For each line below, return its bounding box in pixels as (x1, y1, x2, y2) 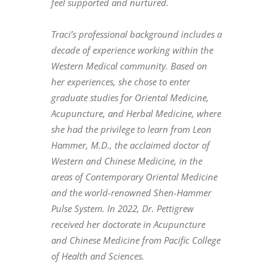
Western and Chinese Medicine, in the (51, 154, 202, 167)
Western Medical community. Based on (51, 59, 207, 72)
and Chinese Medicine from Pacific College (51, 233, 221, 246)
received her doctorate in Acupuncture (51, 218, 205, 230)
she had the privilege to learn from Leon (51, 122, 211, 135)
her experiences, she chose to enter (51, 75, 190, 88)
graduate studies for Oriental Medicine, (51, 91, 209, 104)
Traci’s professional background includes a (51, 27, 222, 40)
